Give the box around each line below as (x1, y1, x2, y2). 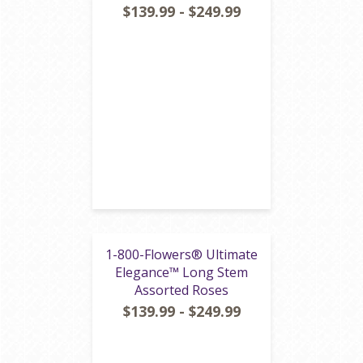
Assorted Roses (135, 281, 228, 299)
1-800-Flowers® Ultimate (105, 246, 258, 263)
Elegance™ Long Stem (115, 263, 248, 281)
